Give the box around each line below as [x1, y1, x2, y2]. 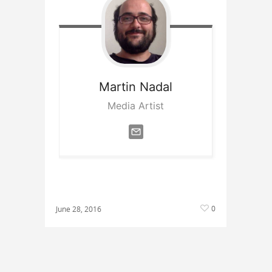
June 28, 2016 [56, 203, 101, 214]
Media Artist [107, 99, 164, 112]
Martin [99, 79, 136, 94]
